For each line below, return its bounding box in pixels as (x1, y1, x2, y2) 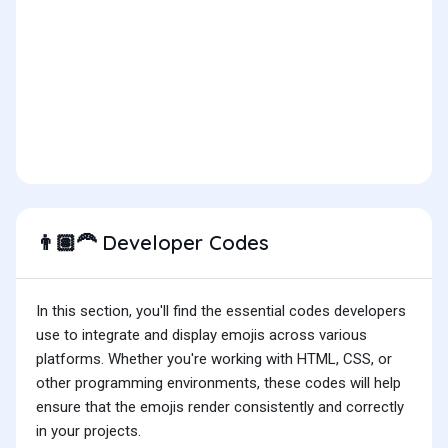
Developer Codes (96, 230, 269, 256)
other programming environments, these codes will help (36, 374, 401, 393)
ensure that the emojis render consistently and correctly (36, 398, 404, 417)
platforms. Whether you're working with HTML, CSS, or (36, 350, 392, 369)
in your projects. (36, 422, 141, 441)
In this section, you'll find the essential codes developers (36, 302, 406, 321)
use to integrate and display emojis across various (36, 326, 367, 345)
